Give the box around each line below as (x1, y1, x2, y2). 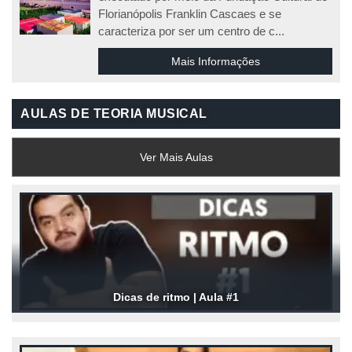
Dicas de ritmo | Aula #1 (113, 291, 239, 303)
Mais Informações (170, 55, 260, 68)
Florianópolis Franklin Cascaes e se (98, 7, 282, 20)
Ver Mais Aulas (139, 151, 213, 163)
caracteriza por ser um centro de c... (98, 24, 285, 38)
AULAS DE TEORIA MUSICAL (20, 107, 207, 120)
